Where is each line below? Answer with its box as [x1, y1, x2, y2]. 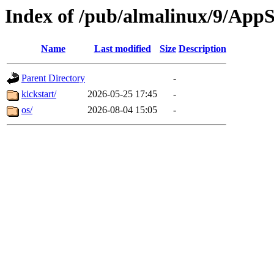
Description [179, 43, 226, 54]
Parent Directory [21, 73, 85, 84]
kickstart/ [21, 89, 56, 100]
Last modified [94, 43, 151, 54]
